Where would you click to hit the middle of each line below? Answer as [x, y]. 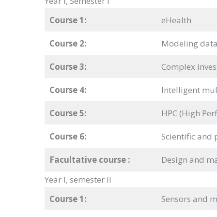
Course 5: [68, 113]
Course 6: [68, 137]
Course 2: [68, 44]
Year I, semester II [78, 180]
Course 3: [68, 67]
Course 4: [68, 90]
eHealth [176, 20]
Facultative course [88, 160]
